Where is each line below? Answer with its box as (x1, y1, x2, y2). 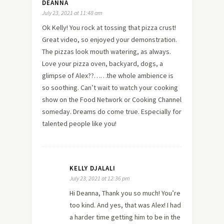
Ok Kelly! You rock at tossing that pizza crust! (42, 22, 176, 32)
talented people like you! (42, 118, 116, 128)
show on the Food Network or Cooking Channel (42, 94, 181, 104)
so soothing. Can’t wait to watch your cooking (42, 82, 178, 92)
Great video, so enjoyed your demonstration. (42, 34, 177, 44)
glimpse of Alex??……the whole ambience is (42, 70, 173, 80)
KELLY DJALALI (69, 163, 115, 172)
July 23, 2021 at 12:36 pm (69, 174, 130, 182)
